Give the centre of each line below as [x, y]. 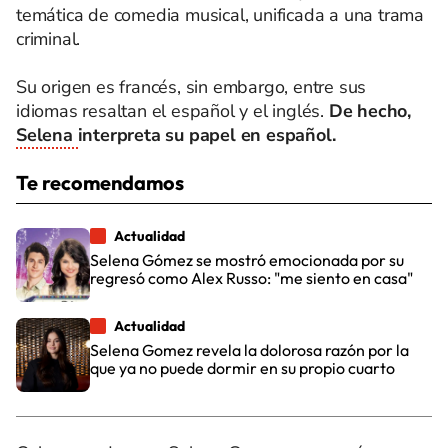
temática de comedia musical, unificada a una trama [220, 15]
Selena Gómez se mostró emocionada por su [247, 260]
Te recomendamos [100, 182]
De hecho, [370, 111]
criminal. [48, 39]
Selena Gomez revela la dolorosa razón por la [249, 350]
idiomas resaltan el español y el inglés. [172, 111]
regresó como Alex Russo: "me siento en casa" [251, 278]
